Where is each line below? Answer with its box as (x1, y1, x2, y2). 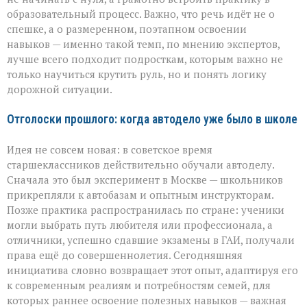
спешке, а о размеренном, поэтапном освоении (7, 22, 247, 36)
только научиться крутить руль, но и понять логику (7, 67, 267, 82)
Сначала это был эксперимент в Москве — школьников (7, 173, 283, 187)
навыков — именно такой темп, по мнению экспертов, (7, 37, 280, 51)
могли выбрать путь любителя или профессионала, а (7, 218, 273, 232)
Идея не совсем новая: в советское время (7, 143, 212, 157)
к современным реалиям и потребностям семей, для (7, 278, 271, 293)
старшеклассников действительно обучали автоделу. (7, 158, 274, 172)
